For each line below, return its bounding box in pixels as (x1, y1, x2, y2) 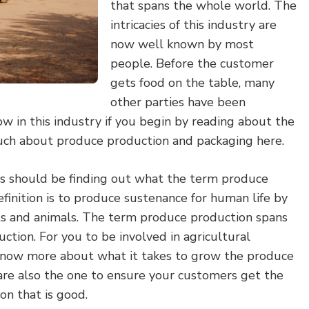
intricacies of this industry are (110, 17, 277, 33)
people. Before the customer (110, 55, 274, 72)
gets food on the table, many (110, 74, 275, 91)
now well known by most (110, 36, 254, 52)
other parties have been (110, 94, 246, 110)
